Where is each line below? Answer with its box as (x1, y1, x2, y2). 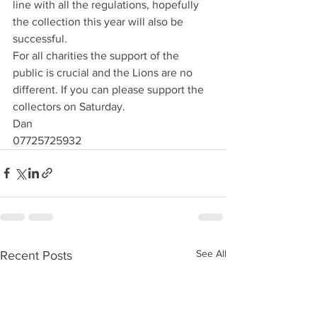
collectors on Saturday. (13, 100, 125, 113)
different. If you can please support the (13, 83, 207, 96)
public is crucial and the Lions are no (13, 66, 195, 79)
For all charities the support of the (13, 49, 182, 62)
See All (196, 247, 226, 259)
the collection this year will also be (13, 15, 186, 28)
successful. (13, 32, 70, 45)
